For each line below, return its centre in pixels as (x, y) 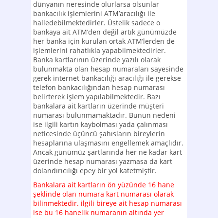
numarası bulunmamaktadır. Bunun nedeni (104, 115)
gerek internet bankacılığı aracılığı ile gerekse (107, 78)
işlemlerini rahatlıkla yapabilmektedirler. (100, 50)
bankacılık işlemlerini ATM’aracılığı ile (94, 13)
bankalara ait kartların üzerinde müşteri (99, 106)
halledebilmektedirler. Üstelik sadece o (97, 22)
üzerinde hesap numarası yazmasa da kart (103, 161)
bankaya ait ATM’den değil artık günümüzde (105, 32)
